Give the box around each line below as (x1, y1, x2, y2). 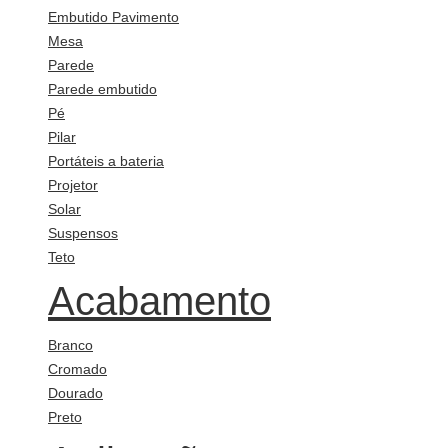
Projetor (48, 177, 98, 194)
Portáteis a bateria (48, 153, 164, 170)
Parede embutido (48, 81, 157, 98)
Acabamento (48, 279, 271, 324)
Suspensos (48, 225, 118, 242)
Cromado (48, 361, 107, 378)
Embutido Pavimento (48, 9, 179, 26)
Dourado (48, 385, 103, 402)
